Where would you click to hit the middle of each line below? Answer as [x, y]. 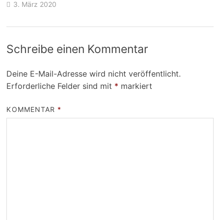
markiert [136, 86]
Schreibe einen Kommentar [78, 49]
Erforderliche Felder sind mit [61, 86]
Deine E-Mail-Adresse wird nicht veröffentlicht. [94, 73]
